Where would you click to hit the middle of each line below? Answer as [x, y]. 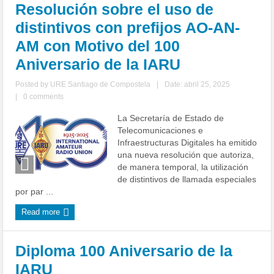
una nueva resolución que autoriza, [186, 155]
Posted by [33, 84]
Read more [42, 212]
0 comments [44, 97]
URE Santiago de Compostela [101, 84]
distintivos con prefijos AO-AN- [128, 28]
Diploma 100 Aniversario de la [124, 251]
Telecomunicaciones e [161, 130]
